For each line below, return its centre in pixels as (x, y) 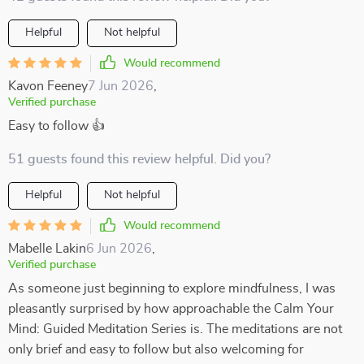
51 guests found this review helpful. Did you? (139, 159)
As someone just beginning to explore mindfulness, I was (172, 288)
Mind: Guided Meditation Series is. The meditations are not (175, 329)
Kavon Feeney (48, 86)
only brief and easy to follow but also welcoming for (156, 349)
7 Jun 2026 (121, 86)
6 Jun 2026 (119, 249)
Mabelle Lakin (47, 249)
